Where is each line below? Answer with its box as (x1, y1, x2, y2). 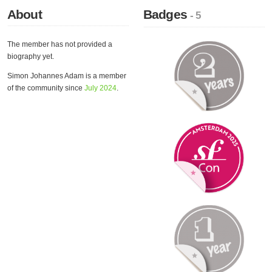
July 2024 (84, 84, 117, 92)
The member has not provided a (7, 40, 112, 49)
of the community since (7, 84, 84, 92)
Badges (143, 7, 191, 21)
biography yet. (7, 52, 54, 61)
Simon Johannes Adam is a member (7, 72, 126, 80)
